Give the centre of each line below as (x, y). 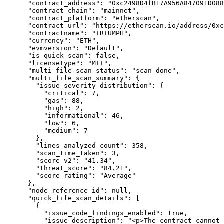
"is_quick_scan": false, (16, 56)
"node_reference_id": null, (16, 191)
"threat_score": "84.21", (20, 168)
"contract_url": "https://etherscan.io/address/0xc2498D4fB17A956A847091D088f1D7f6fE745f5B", (16, 26)
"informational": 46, (24, 116)
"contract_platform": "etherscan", (16, 18)
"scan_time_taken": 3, (20, 153)
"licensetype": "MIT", (16, 63)
